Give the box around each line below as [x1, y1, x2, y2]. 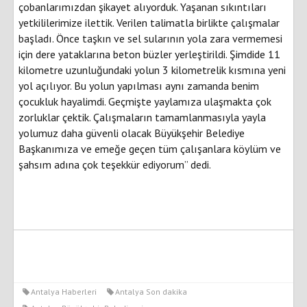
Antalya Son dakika [115, 286, 187, 297]
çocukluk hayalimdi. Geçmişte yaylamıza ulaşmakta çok [19, 94, 271, 108]
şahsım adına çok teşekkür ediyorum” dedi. [19, 157, 211, 171]
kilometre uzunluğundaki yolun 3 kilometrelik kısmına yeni [19, 62, 286, 77]
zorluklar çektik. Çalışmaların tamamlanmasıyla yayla [19, 110, 266, 124]
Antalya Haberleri [31, 286, 97, 297]
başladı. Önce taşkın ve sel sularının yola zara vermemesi [19, 31, 282, 45]
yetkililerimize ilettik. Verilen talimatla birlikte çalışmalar [19, 15, 280, 29]
